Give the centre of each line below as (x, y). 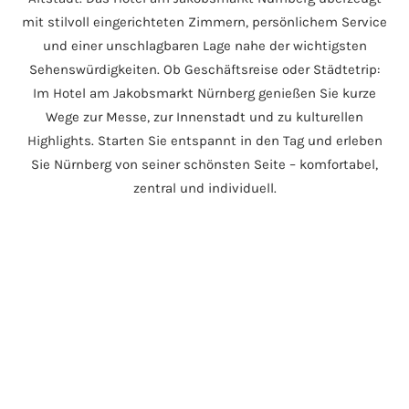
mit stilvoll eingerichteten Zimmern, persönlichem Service (204, 22)
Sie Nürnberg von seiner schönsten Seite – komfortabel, (204, 165)
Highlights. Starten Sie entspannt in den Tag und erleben (204, 141)
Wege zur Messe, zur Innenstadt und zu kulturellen (204, 117)
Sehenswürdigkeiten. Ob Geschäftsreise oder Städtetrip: (204, 70)
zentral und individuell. (204, 189)
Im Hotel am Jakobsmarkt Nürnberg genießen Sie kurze (204, 94)
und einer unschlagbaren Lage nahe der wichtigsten (204, 46)
